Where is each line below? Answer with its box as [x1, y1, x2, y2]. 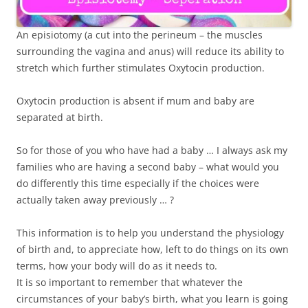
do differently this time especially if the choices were [16, 176, 259, 190]
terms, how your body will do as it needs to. [16, 258, 217, 272]
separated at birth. [16, 110, 103, 124]
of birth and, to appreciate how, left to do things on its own [16, 242, 289, 256]
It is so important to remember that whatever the [16, 275, 243, 289]
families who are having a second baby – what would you [16, 159, 279, 173]
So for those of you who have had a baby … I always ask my [16, 143, 287, 157]
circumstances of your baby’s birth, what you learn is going [16, 291, 288, 305]
